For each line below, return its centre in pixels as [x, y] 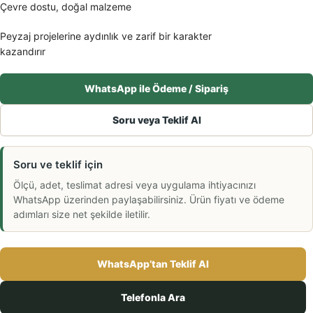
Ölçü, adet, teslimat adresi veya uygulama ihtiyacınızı [134, 184]
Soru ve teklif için [58, 164]
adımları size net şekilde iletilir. [82, 214]
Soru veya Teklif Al [156, 119]
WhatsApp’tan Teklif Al [153, 263]
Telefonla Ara [153, 297]
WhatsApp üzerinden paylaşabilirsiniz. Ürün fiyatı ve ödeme [149, 199]
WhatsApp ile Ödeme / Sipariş [156, 88]
